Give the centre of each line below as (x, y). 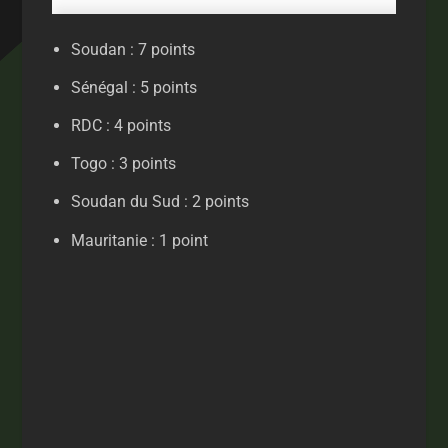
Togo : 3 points (123, 164)
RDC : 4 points (120, 125)
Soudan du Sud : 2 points (159, 202)
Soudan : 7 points (132, 49)
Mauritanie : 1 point (139, 240)
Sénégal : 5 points (133, 87)
